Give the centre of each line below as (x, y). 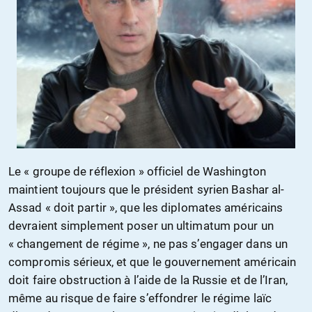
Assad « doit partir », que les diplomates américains (146, 207)
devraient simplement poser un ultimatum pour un (141, 225)
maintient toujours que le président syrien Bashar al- (147, 189)
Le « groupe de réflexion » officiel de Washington (137, 171)
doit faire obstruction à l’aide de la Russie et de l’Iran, (148, 280)
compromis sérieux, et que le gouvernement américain (153, 262)
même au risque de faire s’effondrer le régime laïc (140, 298)
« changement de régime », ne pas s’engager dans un (148, 243)
